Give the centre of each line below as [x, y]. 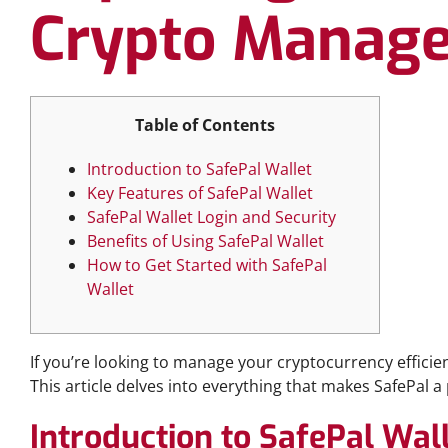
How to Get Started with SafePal [207, 265]
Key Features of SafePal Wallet [200, 193]
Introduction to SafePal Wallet [199, 169]
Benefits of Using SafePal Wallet [205, 241]
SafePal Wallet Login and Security [211, 217]
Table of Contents [205, 125]
